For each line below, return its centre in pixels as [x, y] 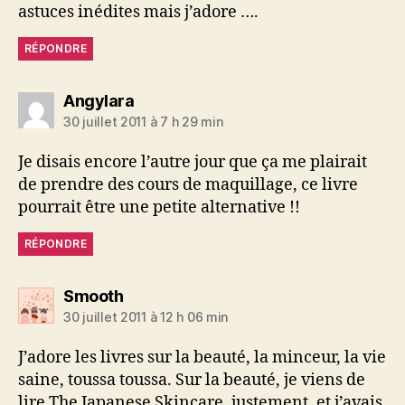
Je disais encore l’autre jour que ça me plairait [193, 162]
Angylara [99, 100]
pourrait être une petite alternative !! [159, 207]
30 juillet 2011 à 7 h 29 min [143, 121]
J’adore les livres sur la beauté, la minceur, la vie [202, 357]
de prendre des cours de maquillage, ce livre [188, 184]
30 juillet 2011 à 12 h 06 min [146, 316]
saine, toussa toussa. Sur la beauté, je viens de [192, 380]
